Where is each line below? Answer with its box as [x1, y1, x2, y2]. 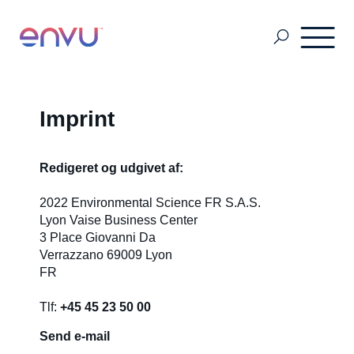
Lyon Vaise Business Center [40, 213, 198, 227]
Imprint [40, 107, 115, 131]
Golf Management [20, 155, 139, 171]
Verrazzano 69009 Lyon [40, 248, 172, 262]
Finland [20, 329, 70, 345]
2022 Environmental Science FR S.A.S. [40, 196, 261, 209]
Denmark [20, 272, 81, 288]
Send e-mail [40, 330, 110, 343]
